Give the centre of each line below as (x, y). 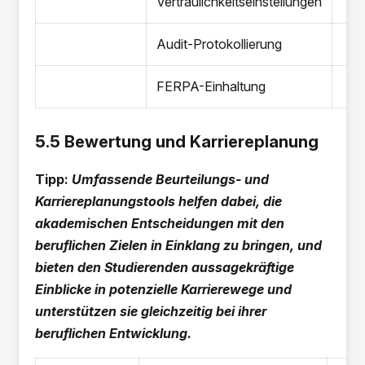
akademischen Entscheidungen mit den (160, 223)
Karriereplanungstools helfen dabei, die (159, 201)
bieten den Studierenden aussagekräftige (165, 267)
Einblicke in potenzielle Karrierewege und (164, 289)
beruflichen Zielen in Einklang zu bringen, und (179, 245)
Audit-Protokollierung (220, 44)
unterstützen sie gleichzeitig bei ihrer (151, 311)
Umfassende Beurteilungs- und (171, 179)
